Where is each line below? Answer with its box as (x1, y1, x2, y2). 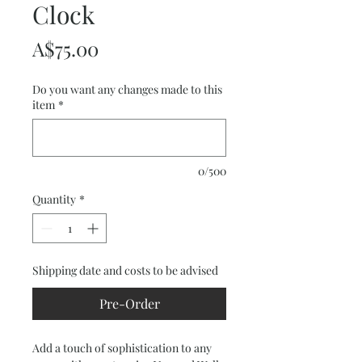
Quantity (32, 192, 76, 207)
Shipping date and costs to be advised (32, 263, 218, 278)
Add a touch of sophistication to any (32, 340, 212, 356)
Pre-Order (99, 295, 160, 312)
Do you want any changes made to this (32, 82, 222, 97)
